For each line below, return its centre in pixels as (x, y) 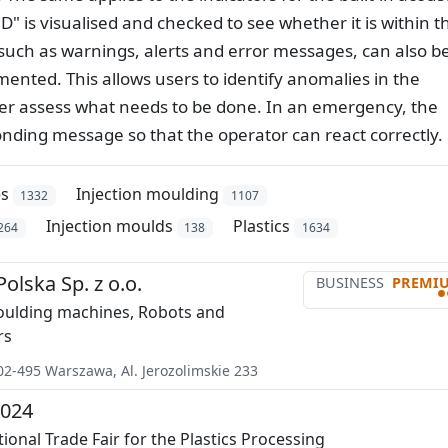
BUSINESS (350, 282)
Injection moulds (109, 225)
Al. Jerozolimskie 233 (189, 370)
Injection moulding (148, 193)
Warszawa (78, 370)
